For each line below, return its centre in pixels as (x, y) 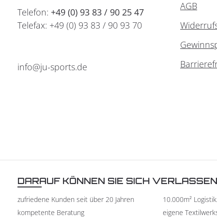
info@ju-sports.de (52, 67)
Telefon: (34, 12)
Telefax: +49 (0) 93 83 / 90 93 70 (80, 25)
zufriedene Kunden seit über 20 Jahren (76, 199)
